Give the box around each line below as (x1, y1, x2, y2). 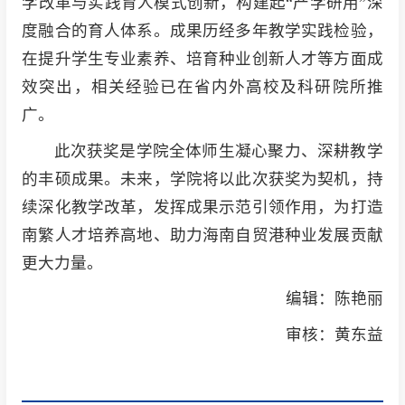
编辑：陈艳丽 (285, 289, 383, 308)
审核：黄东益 (285, 325, 383, 344)
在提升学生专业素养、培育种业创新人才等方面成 (22, 49, 383, 68)
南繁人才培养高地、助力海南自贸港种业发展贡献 (22, 225, 383, 244)
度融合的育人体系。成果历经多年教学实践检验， (22, 21, 383, 40)
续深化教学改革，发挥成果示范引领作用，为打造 (22, 197, 383, 216)
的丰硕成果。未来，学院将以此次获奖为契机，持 (22, 169, 383, 188)
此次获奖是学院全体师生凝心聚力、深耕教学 (53, 141, 383, 160)
